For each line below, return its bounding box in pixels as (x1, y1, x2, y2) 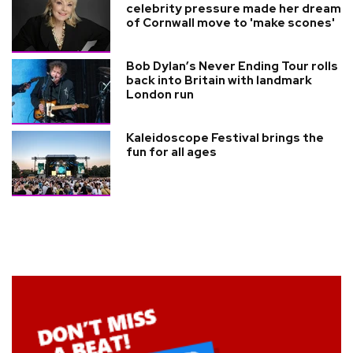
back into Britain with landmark (126, 72, 312, 88)
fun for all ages (126, 143, 217, 160)
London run (126, 86, 194, 102)
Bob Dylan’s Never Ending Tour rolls (126, 58, 338, 74)
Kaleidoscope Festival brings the (126, 129, 324, 146)
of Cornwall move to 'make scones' (126, 14, 335, 31)
